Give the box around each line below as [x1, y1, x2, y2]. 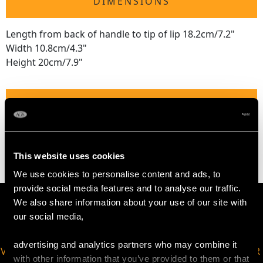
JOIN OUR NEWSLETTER [140, 245, 261, 258]
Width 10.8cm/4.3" [6, 42, 87, 55]
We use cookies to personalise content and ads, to [14, 169, 221, 179]
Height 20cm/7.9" [6, 56, 83, 69]
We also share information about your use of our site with [14, 197, 247, 207]
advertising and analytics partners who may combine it [14, 240, 237, 249]
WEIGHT [108, 99, 155, 113]
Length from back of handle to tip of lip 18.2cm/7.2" [6, 28, 235, 41]
